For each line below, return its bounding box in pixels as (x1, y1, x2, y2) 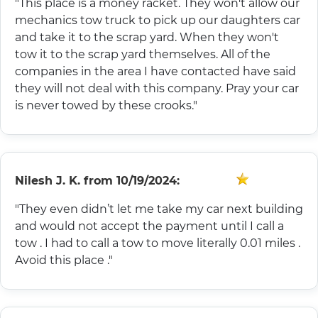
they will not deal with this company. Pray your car (15, 82, 299, 96)
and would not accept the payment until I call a (15, 219, 284, 234)
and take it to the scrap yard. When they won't (15, 31, 279, 45)
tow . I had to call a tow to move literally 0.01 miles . (15, 236, 300, 251)
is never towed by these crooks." (15, 99, 197, 113)
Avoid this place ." (15, 253, 113, 268)
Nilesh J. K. (15, 174, 80, 188)
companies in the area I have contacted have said (15, 65, 296, 79)
